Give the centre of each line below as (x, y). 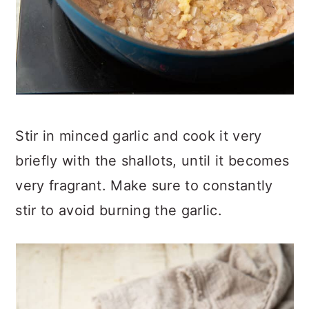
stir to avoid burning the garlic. (119, 210)
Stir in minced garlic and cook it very (139, 136)
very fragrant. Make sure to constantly (144, 186)
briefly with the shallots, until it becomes (152, 161)
